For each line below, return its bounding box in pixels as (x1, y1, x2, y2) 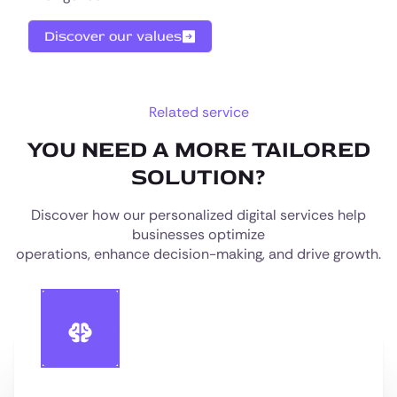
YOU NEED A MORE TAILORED (27, 136, 370, 164)
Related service (148, 103, 249, 121)
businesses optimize (132, 225, 265, 244)
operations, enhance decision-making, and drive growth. (16, 245, 381, 263)
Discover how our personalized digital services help (31, 206, 366, 224)
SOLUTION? (130, 163, 267, 191)
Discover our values (44, 27, 182, 45)
